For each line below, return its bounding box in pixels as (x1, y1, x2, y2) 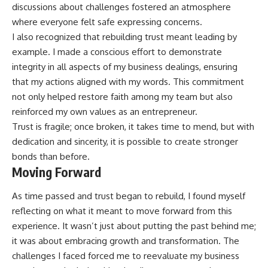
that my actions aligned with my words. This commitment (12, 76, 244, 88)
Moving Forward (12, 164, 101, 181)
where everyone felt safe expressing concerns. (12, 16, 202, 28)
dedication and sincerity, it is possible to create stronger (12, 136, 238, 148)
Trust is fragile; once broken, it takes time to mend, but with (12, 121, 254, 133)
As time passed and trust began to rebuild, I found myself (12, 190, 245, 202)
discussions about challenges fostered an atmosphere (12, 1, 231, 13)
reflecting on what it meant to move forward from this (12, 205, 232, 217)
